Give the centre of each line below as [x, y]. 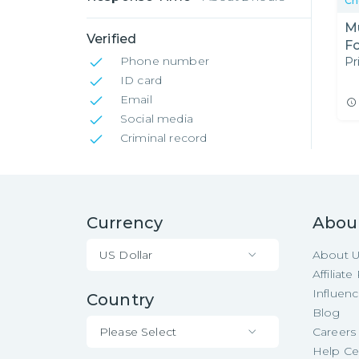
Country [121, 300]
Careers [335, 332]
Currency [125, 223]
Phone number [165, 61]
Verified [112, 39]
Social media [157, 119]
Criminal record [164, 138]
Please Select [138, 331]
